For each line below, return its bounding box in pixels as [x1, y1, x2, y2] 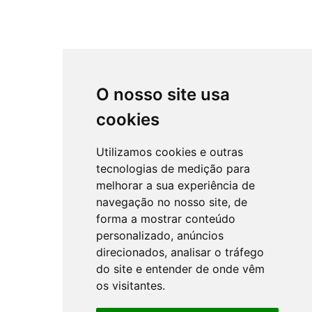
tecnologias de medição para [95, 162, 250, 175]
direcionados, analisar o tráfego [95, 245, 264, 259]
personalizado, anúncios [95, 228, 224, 242]
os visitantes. [95, 279, 165, 292]
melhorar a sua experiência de [95, 178, 255, 192]
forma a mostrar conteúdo [95, 212, 235, 226]
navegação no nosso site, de [95, 195, 247, 209]
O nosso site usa [95, 84, 230, 104]
